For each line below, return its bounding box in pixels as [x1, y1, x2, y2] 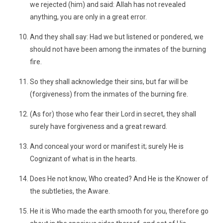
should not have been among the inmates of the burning [30, 45, 206, 53]
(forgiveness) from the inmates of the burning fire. [30, 90, 188, 98]
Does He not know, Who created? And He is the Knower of [30, 175, 209, 183]
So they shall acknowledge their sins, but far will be [30, 78, 188, 86]
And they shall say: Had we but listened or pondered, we [30, 33, 204, 41]
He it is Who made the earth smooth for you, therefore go [30, 207, 209, 215]
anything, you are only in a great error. [30, 13, 147, 21]
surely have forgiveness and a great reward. [30, 122, 167, 130]
